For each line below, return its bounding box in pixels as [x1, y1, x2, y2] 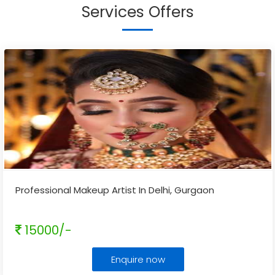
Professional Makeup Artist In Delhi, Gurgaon [15, 184, 214, 196]
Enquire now [110, 253, 165, 266]
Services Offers [81, 1, 194, 23]
